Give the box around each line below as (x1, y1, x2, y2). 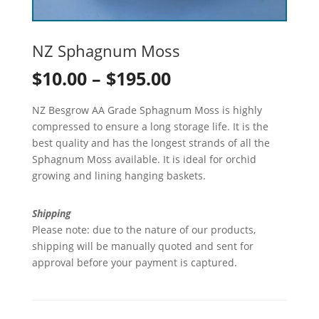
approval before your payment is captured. (31, 255, 237, 269)
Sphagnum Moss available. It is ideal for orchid (31, 152, 256, 166)
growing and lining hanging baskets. (31, 168, 206, 182)
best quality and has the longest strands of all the (31, 135, 270, 150)
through (169, 144, 241, 169)
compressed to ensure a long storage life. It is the (31, 119, 268, 133)
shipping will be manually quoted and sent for (31, 239, 253, 253)
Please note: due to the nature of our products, (31, 222, 256, 236)
